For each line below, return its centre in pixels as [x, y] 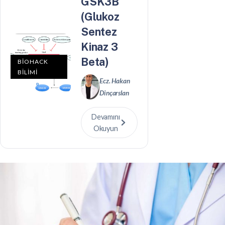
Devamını [106, 117]
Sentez [99, 32]
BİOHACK [33, 61]
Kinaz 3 [99, 47]
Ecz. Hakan [115, 81]
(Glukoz [100, 17]
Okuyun [105, 128]
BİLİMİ [28, 72]
